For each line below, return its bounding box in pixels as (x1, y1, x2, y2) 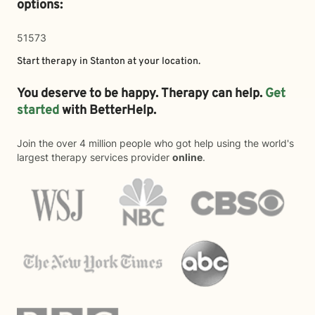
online (172, 151, 202, 163)
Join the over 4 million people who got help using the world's (17, 137, 294, 149)
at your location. (125, 56, 200, 67)
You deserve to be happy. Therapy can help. (17, 86, 265, 102)
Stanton (90, 56, 125, 67)
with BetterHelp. (62, 103, 159, 119)
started (17, 103, 62, 119)
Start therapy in (17, 56, 90, 67)
